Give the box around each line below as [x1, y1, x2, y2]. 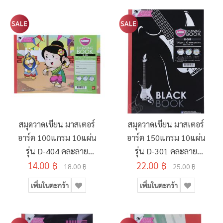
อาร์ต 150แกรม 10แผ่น [126, 132, 206, 143]
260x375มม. [144, 159, 188, 170]
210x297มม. [35, 159, 79, 170]
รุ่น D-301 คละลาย [135, 146, 197, 157]
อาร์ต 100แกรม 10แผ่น [17, 132, 97, 143]
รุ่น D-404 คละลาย [26, 146, 88, 157]
